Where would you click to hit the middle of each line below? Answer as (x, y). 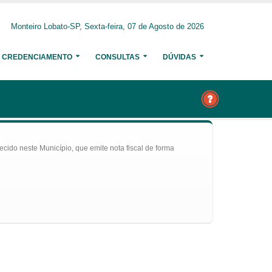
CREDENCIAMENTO (37, 57)
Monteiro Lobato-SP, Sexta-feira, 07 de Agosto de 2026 (107, 27)
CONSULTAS (117, 57)
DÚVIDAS (179, 57)
